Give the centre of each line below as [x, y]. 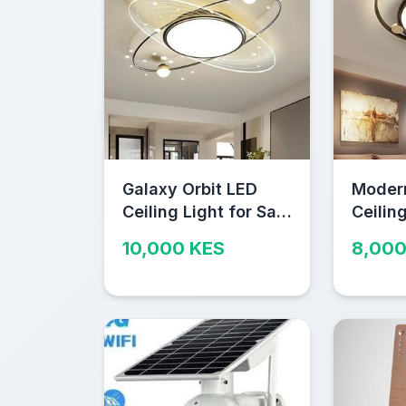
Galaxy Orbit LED [190, 188]
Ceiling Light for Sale [207, 211]
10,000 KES [174, 248]
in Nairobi [160, 234]
